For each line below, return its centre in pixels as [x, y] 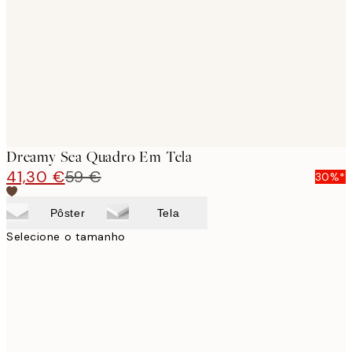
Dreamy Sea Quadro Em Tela [99, 156]
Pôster [68, 213]
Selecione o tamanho [66, 236]
